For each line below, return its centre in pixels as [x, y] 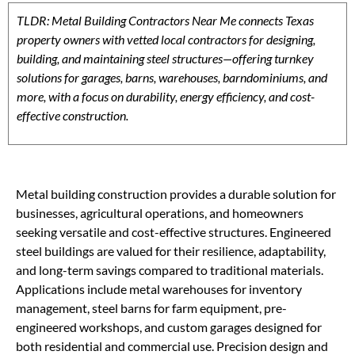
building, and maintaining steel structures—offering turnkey [165, 58]
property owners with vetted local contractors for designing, [166, 39]
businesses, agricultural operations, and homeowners [160, 213]
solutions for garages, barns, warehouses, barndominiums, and [172, 77]
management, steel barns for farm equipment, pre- [151, 308]
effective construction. [73, 115]
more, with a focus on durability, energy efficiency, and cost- [166, 96]
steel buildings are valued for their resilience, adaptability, [171, 251]
